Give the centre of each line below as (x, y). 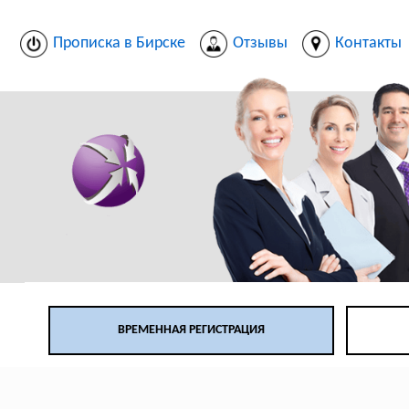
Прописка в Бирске (119, 43)
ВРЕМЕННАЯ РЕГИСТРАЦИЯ (191, 330)
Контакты (368, 43)
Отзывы (260, 43)
